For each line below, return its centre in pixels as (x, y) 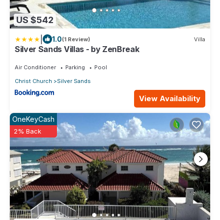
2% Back (27, 131)
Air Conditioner (35, 68)
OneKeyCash (33, 119)
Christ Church (33, 81)
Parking (75, 68)
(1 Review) (76, 39)
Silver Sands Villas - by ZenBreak (77, 49)
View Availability (170, 98)
